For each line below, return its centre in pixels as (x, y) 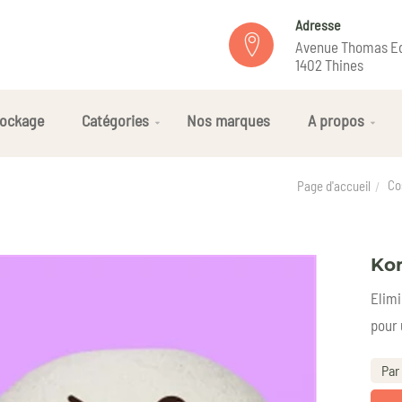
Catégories (115, 120)
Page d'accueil (334, 186)
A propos (336, 120)
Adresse (318, 24)
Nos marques (228, 120)
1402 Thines (329, 64)
